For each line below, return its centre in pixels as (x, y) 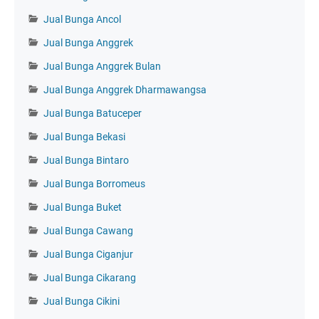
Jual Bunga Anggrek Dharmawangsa (125, 89)
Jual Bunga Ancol (82, 19)
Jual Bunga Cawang (88, 230)
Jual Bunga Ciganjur (88, 254)
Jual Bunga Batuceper (93, 113)
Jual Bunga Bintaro (86, 160)
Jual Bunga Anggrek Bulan (102, 66)
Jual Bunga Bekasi (84, 136)
